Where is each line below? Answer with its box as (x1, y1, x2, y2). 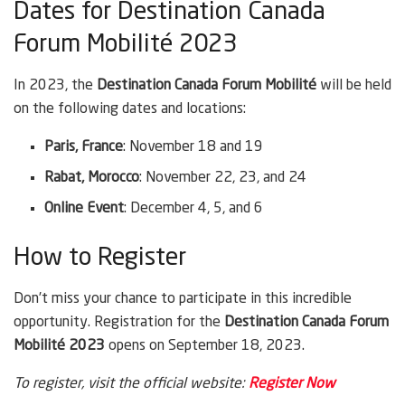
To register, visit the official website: (14, 376, 249, 391)
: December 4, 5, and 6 (124, 201, 264, 216)
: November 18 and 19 (123, 139, 264, 155)
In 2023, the (14, 78, 97, 93)
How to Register (14, 245, 186, 270)
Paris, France (44, 139, 124, 155)
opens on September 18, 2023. (105, 338, 305, 353)
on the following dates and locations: (14, 101, 246, 117)
